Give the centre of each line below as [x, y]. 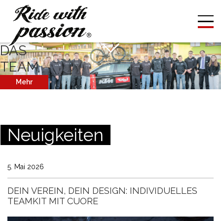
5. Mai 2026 [26, 167]
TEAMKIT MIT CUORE [53, 201]
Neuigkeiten [55, 135]
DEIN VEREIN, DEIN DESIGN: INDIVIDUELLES [102, 191]
